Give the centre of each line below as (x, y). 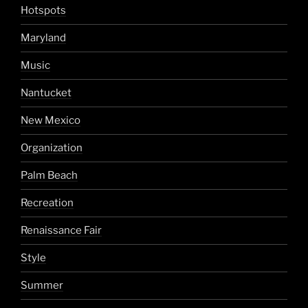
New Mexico (51, 121)
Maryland (43, 38)
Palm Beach (49, 176)
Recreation (47, 203)
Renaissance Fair (61, 231)
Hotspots (43, 11)
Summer (42, 286)
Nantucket (46, 93)
